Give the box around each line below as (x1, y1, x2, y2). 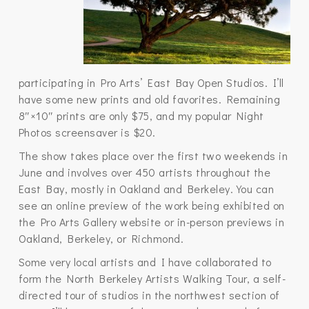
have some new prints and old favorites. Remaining (18, 92, 281, 106)
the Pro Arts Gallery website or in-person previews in (18, 215, 285, 229)
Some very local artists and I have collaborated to (18, 255, 272, 269)
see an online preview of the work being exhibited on (18, 198, 285, 212)
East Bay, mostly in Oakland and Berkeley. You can (18, 181, 275, 196)
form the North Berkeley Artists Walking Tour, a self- (18, 271, 286, 286)
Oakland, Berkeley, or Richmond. (18, 231, 184, 246)
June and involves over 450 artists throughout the (18, 165, 271, 179)
